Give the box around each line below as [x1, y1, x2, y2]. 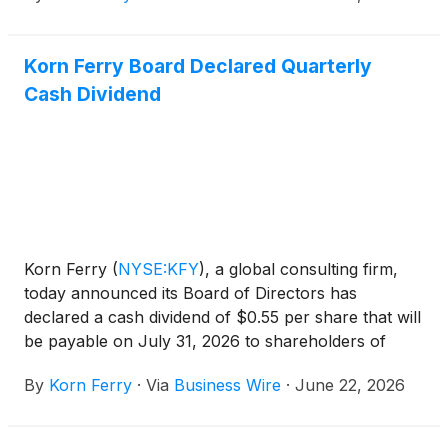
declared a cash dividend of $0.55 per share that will [24, 307, 421, 328]
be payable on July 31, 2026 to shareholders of [24, 331, 386, 352]
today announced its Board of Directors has [24, 283, 357, 304]
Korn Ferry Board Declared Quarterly [24, 54, 372, 79]
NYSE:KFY [118, 259, 199, 280]
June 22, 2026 [295, 375, 405, 396]
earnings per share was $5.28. [24, 36, 255, 57]
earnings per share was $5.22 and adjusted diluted [24, 12, 404, 33]
